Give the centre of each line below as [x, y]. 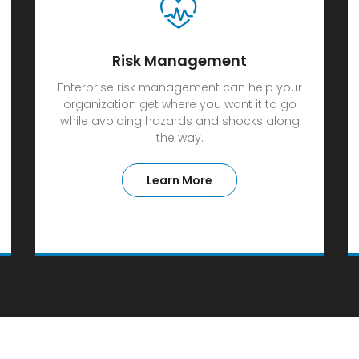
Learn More [179, 180]
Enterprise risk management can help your [179, 87]
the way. [179, 138]
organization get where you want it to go [179, 104]
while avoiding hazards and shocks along [179, 121]
